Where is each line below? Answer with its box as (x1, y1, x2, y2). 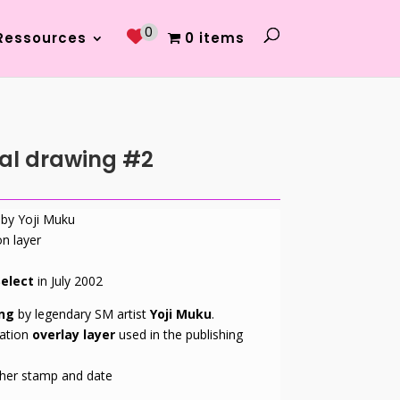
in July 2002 (33, 272, 103, 290)
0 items (184, 29, 245, 47)
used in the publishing (114, 326, 243, 344)
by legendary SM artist (13, 305, 150, 323)
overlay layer (28, 326, 115, 344)
